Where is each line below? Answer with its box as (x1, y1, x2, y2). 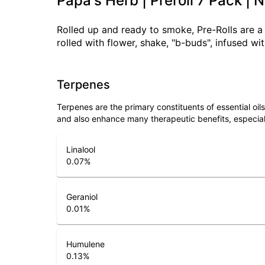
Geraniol (66, 192, 98, 202)
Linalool (66, 144, 95, 154)
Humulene (66, 239, 105, 249)
